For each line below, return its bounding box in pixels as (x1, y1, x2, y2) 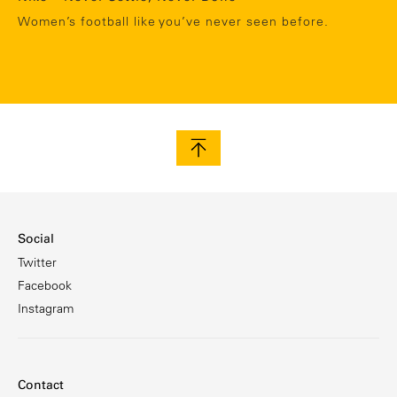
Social (18, 231, 54, 246)
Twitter (18, 254, 57, 270)
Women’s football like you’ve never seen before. (18, 12, 329, 29)
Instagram (18, 300, 74, 316)
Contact (18, 378, 64, 393)
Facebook (18, 277, 72, 293)
